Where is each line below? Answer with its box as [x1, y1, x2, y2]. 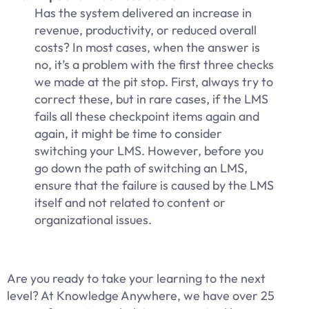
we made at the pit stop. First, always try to [34, 74, 273, 90]
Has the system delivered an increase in [34, 5, 252, 21]
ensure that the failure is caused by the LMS [34, 177, 274, 194]
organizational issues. [34, 212, 152, 228]
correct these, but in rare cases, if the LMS [34, 91, 268, 108]
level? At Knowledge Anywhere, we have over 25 [7, 288, 275, 304]
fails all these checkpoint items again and [34, 108, 259, 125]
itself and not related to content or [34, 195, 226, 211]
